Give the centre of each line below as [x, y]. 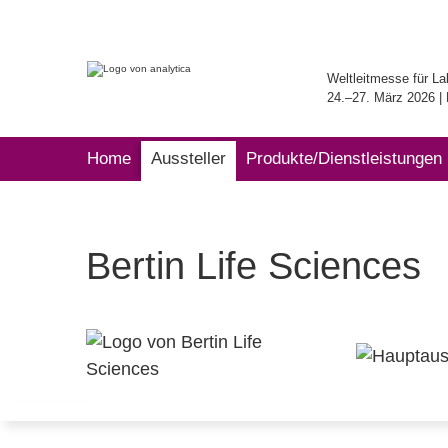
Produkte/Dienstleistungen [344, 158]
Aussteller [188, 158]
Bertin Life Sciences [253, 266]
